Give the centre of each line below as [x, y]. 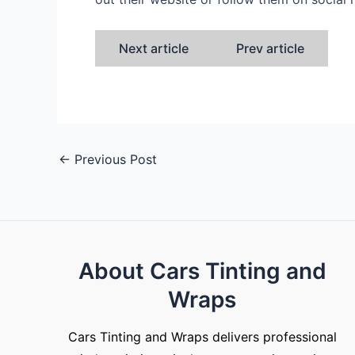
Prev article [270, 48]
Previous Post [114, 159]
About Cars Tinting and [202, 271]
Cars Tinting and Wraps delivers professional [202, 337]
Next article [154, 48]
